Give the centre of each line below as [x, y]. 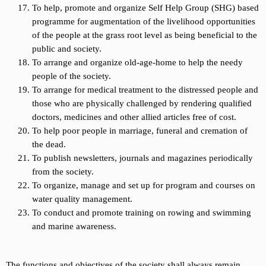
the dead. [49, 145]
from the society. [63, 172]
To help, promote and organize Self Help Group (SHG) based [145, 8]
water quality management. [82, 199]
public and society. [66, 49]
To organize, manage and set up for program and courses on [143, 186]
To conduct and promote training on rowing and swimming [141, 213]
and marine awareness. [74, 227]
